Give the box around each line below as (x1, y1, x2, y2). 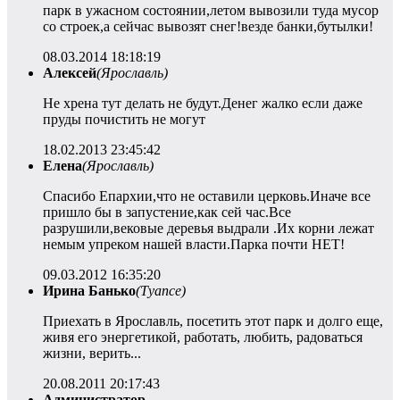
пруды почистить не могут (43, 111, 205, 127)
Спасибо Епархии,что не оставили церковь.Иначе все (43, 187, 371, 204)
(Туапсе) (136, 282, 186, 298)
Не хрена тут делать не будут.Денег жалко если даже (43, 95, 362, 111)
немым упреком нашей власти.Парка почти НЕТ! (43, 236, 345, 252)
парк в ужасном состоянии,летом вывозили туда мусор (43, 2, 379, 18)
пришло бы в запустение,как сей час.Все (43, 204, 291, 220)
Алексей (43, 64, 96, 80)
